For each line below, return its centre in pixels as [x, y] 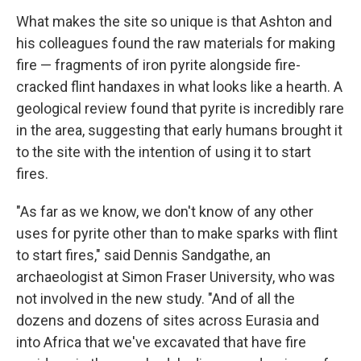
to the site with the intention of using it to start [164, 152]
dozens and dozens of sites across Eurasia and [168, 320]
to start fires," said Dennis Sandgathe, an [143, 255]
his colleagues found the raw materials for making [176, 43]
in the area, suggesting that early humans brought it [179, 130]
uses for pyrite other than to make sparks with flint [177, 233]
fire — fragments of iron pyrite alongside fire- [158, 65]
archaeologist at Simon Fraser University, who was [176, 277]
